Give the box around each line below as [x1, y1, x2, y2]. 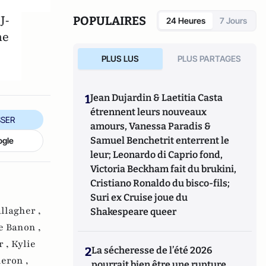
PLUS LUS [101, 53, 139, 64]
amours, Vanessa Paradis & [90, 121, 211, 132]
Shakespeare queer [90, 206, 177, 217]
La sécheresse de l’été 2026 [91, 245, 213, 256]
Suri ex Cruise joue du [90, 192, 188, 203]
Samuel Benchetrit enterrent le [90, 135, 230, 146]
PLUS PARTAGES [178, 53, 242, 64]
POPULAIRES [73, 14, 147, 28]
